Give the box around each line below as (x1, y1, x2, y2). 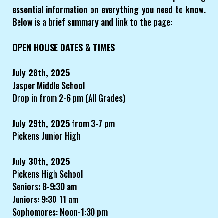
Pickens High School (12, 167, 83, 181)
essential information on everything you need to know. (12, 3, 206, 16)
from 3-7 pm (70, 117, 115, 130)
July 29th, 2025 (12, 117, 70, 130)
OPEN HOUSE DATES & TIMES (12, 41, 115, 54)
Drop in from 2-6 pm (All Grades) (12, 91, 125, 105)
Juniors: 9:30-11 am (12, 193, 78, 206)
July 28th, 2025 (12, 66, 70, 79)
